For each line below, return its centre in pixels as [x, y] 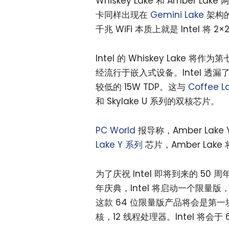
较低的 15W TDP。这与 [142, 87]
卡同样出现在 [123, 15]
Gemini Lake [177, 15]
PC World [116, 130]
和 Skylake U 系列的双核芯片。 [157, 101]
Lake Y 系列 [119, 144]
